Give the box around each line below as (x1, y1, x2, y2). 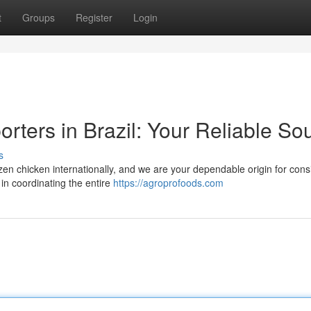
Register (76, 10, 112, 24)
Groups (22, 10, 55, 24)
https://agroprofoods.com (113, 176, 224, 190)
